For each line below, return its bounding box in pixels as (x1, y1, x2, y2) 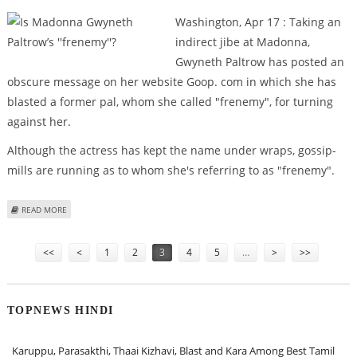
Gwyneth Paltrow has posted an (175, 54, 344, 70)
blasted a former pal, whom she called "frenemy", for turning (6, 94, 333, 110)
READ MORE (21, 203, 67, 215)
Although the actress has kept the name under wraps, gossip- (6, 142, 336, 158)
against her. (6, 114, 71, 130)
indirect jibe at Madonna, (175, 34, 310, 50)
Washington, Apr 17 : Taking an (175, 14, 341, 30)
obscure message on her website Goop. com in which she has (6, 74, 336, 90)
